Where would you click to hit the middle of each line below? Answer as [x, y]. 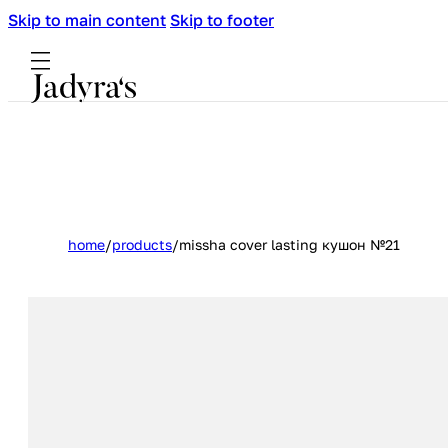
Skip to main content [87, 20]
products [142, 244]
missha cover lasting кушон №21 [289, 244]
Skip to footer [222, 20]
